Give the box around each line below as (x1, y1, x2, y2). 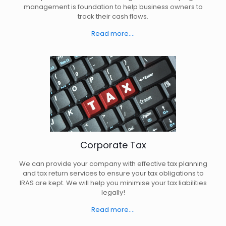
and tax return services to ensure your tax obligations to (22, 168, 204, 179)
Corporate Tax (80, 139, 146, 152)
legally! (101, 188, 125, 198)
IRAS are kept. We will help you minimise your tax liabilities (19, 178, 207, 188)
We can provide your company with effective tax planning (19, 159, 207, 169)
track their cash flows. (78, 12, 148, 22)
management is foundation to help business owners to (23, 2, 203, 12)
